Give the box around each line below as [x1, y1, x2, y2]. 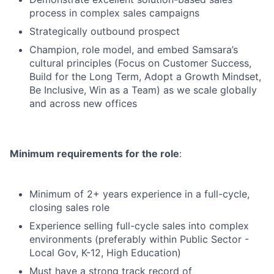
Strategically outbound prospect [29, 25, 180, 37]
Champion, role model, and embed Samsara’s [29, 43, 238, 56]
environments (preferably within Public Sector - [29, 233, 249, 245]
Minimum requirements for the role [10, 147, 179, 160]
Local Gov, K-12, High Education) [29, 246, 181, 259]
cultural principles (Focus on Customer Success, [29, 57, 251, 69]
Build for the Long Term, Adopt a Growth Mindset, [29, 70, 261, 83]
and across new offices [29, 97, 137, 109]
